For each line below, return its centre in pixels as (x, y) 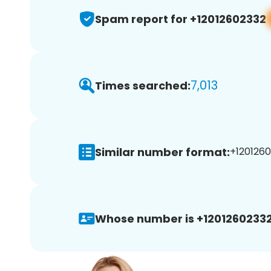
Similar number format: (162, 152)
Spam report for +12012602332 (181, 19)
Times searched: (143, 85)
